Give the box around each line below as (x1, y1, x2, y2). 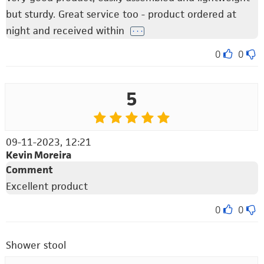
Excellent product (6, 179, 88, 193)
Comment (6, 163, 53, 176)
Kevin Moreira (6, 148, 71, 161)
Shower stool (6, 238, 66, 252)
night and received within (6, 24, 127, 37)
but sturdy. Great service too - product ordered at (6, 7, 236, 21)
